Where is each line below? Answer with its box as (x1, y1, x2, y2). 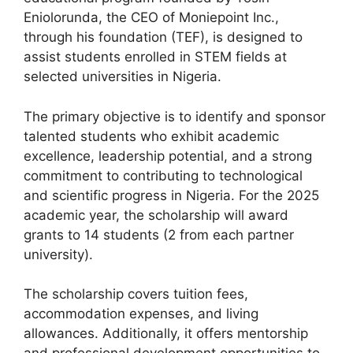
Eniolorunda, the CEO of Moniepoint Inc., (24, 9, 279, 26)
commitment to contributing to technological (24, 167, 303, 184)
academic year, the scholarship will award (24, 206, 288, 223)
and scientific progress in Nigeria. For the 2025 (24, 187, 319, 203)
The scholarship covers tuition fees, (24, 286, 248, 303)
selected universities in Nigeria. (24, 69, 221, 85)
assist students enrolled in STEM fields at (24, 49, 287, 65)
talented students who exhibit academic (24, 128, 279, 144)
